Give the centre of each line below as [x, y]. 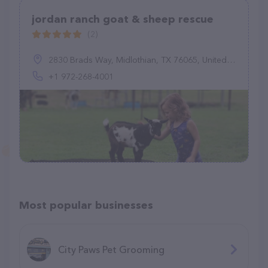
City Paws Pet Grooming [111, 249]
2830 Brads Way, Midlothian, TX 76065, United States [138, 60]
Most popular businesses [86, 205]
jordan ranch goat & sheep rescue [123, 19]
